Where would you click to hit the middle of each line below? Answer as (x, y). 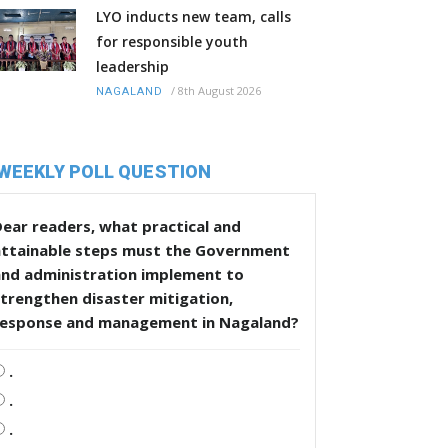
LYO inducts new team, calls (193, 17)
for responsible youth (172, 42)
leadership (132, 67)
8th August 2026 (219, 91)
